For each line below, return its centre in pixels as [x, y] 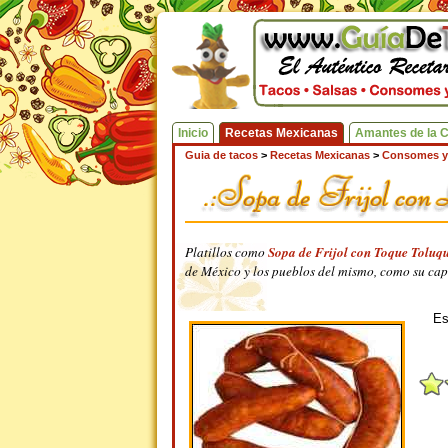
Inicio [193, 133]
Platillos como [227, 252]
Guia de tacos [221, 155]
